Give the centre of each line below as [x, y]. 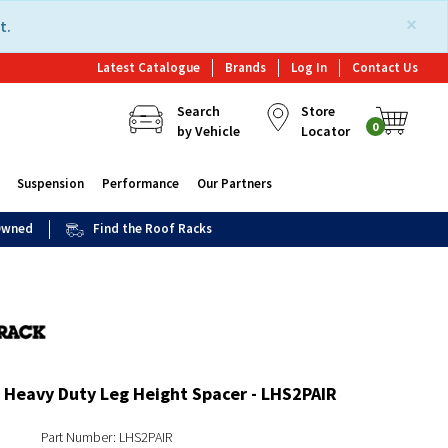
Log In [309, 67]
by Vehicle [208, 131]
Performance [140, 183]
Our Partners [234, 183]
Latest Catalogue [148, 67]
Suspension [50, 183]
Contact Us [385, 67]
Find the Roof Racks [153, 228]
